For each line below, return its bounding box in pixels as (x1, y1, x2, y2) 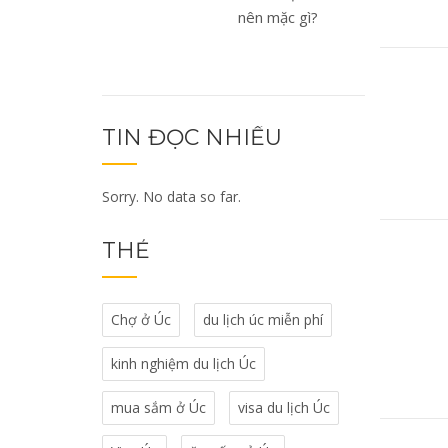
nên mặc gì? (238, 6, 319, 27)
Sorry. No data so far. (102, 186, 241, 206)
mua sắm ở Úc (111, 397, 206, 417)
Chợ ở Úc (111, 309, 171, 329)
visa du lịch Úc (238, 397, 330, 417)
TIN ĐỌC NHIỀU (102, 123, 282, 151)
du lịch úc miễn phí (203, 309, 323, 329)
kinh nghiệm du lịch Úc (111, 353, 256, 373)
